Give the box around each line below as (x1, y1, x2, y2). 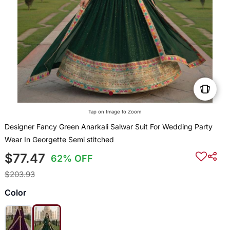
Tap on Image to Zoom (88, 109, 142, 115)
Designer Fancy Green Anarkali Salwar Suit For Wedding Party (4, 122, 213, 131)
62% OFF (51, 153, 93, 164)
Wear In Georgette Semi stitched (4, 135, 114, 144)
